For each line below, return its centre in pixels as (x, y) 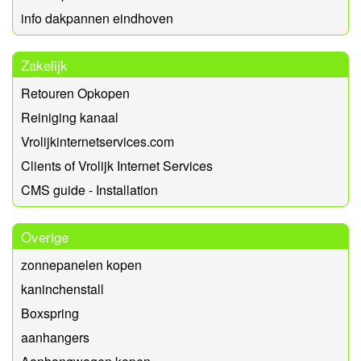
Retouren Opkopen (75, 93)
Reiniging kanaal (70, 117)
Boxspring (50, 313)
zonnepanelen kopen (81, 264)
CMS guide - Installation (89, 189)
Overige (45, 236)
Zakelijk (44, 64)
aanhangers (55, 337)
